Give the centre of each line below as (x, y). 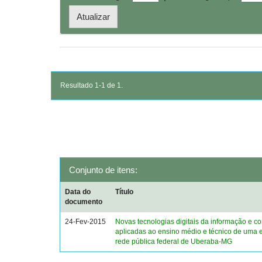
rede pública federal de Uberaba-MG (174, 242)
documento (84, 202)
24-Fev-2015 (86, 222)
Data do (78, 192)
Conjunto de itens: (103, 170)
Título (125, 192)
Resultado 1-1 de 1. (92, 85)
